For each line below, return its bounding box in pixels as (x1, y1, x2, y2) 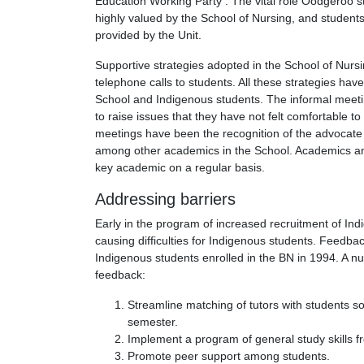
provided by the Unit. (95, 28, 201, 42)
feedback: (95, 268, 145, 282)
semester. (128, 315, 178, 329)
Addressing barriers (95, 190, 236, 209)
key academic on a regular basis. (95, 161, 265, 175)
